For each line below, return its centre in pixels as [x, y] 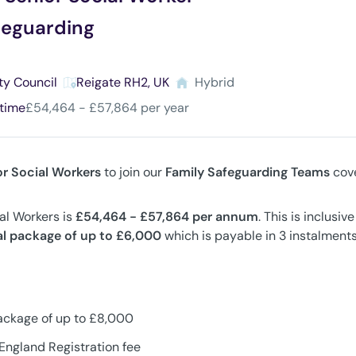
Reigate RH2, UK [123, 82]
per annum [224, 217]
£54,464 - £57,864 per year [107, 108]
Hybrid [215, 82]
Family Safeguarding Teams [248, 172]
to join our [133, 172]
